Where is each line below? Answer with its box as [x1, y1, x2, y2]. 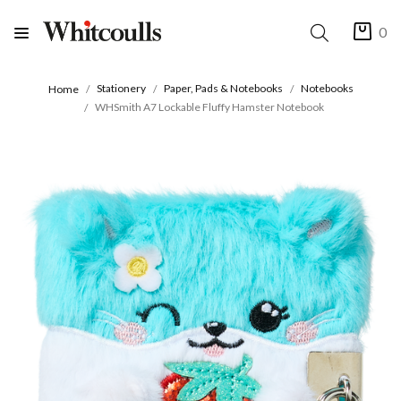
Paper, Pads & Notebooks [163, 81, 283, 96]
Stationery [96, 81, 146, 96]
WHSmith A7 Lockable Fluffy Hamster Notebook [95, 99, 324, 114]
